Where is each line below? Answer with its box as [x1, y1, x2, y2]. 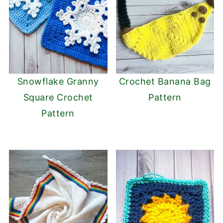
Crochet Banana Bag [118, 76, 211, 87]
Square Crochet [23, 92, 93, 103]
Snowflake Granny [17, 76, 99, 87]
